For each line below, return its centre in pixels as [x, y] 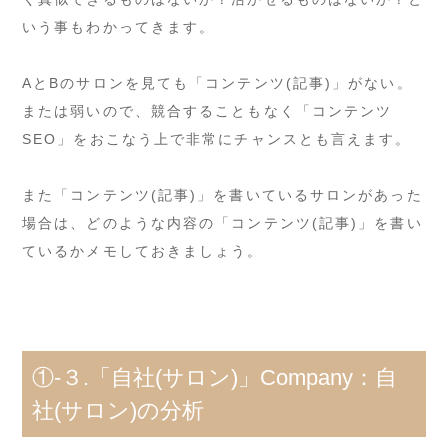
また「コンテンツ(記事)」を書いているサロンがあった [222, 194]
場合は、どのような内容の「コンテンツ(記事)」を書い [222, 222]
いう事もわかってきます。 [119, 26]
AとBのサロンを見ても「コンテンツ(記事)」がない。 [217, 82]
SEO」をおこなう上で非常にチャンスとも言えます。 [217, 138]
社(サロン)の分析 [118, 410]
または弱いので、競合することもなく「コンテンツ [207, 110]
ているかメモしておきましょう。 [143, 250]
